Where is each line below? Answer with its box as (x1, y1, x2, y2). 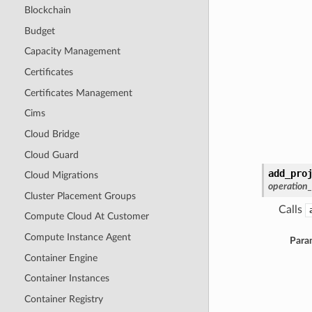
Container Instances (24, 273, 109, 284)
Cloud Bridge (24, 128, 79, 139)
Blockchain (24, 5, 71, 16)
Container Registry (24, 293, 103, 304)
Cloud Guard (24, 149, 79, 160)
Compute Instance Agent (24, 232, 131, 243)
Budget (24, 25, 55, 36)
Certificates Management (24, 87, 132, 98)
